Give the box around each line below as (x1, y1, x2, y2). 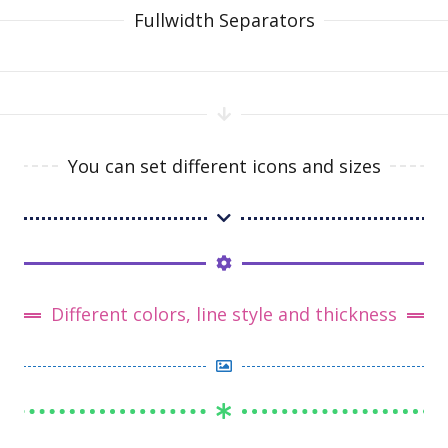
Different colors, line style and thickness (51, 302, 397, 327)
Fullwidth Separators (133, 7, 315, 32)
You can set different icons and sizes (67, 153, 381, 178)
